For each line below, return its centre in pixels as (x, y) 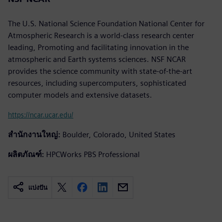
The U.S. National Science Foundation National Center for (106, 23)
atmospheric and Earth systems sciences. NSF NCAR (97, 59)
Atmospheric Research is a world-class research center (101, 35)
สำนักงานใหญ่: (34, 134)
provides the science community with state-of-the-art (100, 71)
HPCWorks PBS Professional (93, 154)
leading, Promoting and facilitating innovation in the (98, 47)
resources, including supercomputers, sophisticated (97, 83)
